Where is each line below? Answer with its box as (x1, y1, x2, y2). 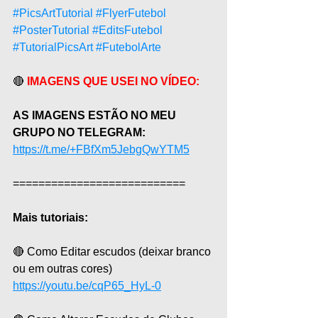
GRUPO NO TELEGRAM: (13, 126, 146, 138)
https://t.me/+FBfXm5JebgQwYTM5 (13, 143, 190, 155)
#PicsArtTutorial (13, 6, 93, 19)
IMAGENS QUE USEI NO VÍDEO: (27, 75, 199, 87)
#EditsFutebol (92, 23, 163, 36)
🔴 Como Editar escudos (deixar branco (13, 245, 214, 258)
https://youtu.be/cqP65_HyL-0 (13, 279, 161, 292)
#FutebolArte (96, 40, 161, 53)
